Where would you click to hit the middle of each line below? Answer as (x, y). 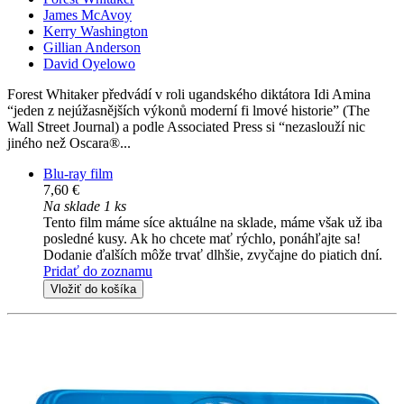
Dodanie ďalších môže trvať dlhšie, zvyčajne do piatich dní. (213, 255)
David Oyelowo (89, 64)
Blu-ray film (78, 174)
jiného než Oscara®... (69, 143)
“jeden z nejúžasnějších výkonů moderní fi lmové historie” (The (188, 111)
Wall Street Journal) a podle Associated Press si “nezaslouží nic (186, 127)
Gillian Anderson (92, 48)
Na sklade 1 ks (85, 207)
